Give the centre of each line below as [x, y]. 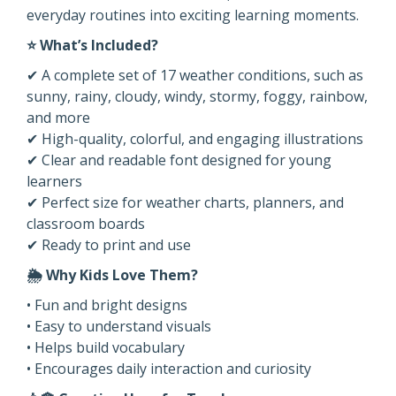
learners [54, 181]
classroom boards [86, 224]
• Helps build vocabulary [106, 347]
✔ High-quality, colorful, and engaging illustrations [195, 139]
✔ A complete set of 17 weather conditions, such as [195, 75]
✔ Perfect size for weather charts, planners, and [185, 202]
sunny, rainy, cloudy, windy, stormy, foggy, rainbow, [197, 96]
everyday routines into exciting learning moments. [193, 15]
